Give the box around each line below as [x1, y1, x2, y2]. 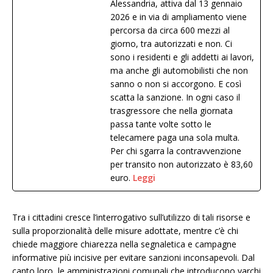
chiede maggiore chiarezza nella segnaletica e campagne [12, 238, 236, 250]
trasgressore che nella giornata [110, 105, 233, 117]
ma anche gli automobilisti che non [110, 65, 248, 77]
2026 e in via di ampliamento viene [110, 11, 247, 23]
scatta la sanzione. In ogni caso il [110, 91, 240, 104]
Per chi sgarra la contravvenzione [110, 145, 241, 157]
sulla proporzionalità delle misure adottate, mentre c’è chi [12, 225, 238, 237]
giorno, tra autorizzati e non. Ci [110, 38, 232, 50]
